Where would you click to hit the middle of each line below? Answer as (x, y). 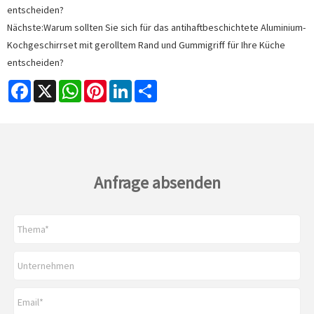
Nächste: (25, 27)
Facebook (52, 86)
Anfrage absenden (157, 183)
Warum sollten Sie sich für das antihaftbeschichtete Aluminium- (175, 27)
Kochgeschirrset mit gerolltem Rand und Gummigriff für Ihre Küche (146, 45)
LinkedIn (149, 86)
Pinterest (126, 86)
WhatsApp (103, 86)
